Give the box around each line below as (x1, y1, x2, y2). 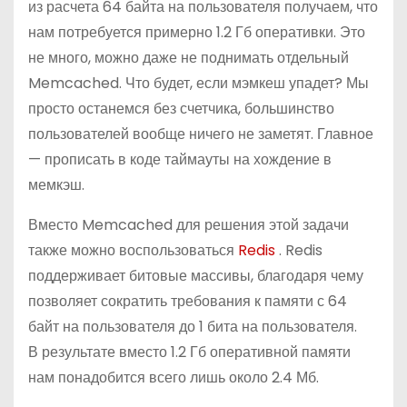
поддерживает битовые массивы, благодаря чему (28, 265, 363, 286)
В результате (28, 342, 119, 362)
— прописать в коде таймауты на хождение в (28, 149, 332, 170)
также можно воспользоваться (28, 240, 238, 261)
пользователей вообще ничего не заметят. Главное (28, 124, 373, 144)
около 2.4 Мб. (229, 367, 319, 388)
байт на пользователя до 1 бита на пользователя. (28, 316, 357, 337)
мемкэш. (28, 174, 84, 195)
